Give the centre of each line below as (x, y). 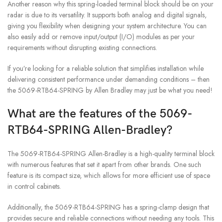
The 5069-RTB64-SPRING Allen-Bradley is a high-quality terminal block (111, 153)
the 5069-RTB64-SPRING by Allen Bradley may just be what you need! (110, 90)
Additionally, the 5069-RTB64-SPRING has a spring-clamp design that (108, 207)
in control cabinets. (34, 186)
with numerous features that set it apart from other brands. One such (104, 164)
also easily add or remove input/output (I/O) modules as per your (101, 36)
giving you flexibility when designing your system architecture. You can (107, 26)
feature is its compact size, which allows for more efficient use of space (109, 175)
